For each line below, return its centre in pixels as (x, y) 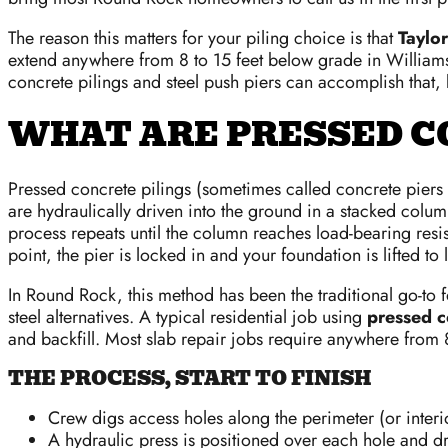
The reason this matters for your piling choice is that (203, 37)
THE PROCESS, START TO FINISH (189, 378)
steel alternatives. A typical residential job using (187, 317)
